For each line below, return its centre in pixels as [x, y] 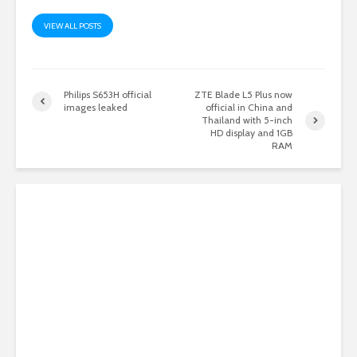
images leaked [96, 108]
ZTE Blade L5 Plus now [244, 95]
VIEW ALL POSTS [73, 26]
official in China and [249, 108]
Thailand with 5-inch [247, 120]
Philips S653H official [108, 95]
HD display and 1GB [252, 133]
